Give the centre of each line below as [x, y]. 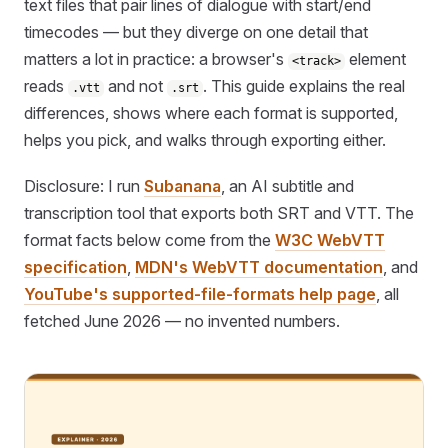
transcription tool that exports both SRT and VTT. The [219, 212]
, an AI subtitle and [287, 185]
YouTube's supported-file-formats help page [200, 293]
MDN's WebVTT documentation [259, 266]
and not [136, 86]
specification [75, 266]
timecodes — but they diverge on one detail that [196, 32]
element [376, 59]
